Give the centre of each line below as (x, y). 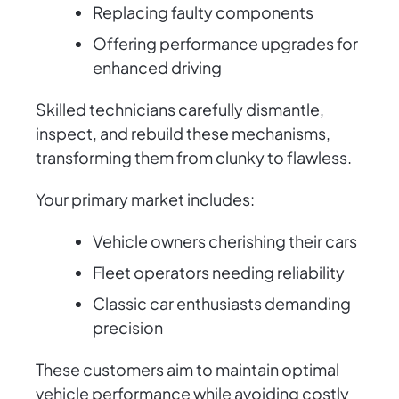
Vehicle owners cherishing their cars (225, 241)
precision (128, 328)
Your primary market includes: (145, 199)
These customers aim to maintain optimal (187, 370)
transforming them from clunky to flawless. (194, 158)
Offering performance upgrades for (225, 44)
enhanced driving (157, 68)
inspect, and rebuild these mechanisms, (183, 134)
